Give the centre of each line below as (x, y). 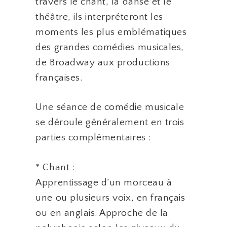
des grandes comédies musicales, (110, 47)
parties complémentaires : (93, 138)
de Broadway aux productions (103, 62)
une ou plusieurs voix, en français (110, 198)
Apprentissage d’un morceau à (104, 183)
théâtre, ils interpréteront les (99, 17)
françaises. (59, 78)
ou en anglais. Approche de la (102, 213)
